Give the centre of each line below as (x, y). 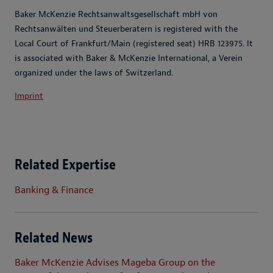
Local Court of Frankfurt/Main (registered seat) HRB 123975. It (134, 44)
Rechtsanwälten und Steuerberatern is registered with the (126, 29)
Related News (54, 237)
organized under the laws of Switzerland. (94, 73)
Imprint (29, 96)
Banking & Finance (54, 190)
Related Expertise (65, 165)
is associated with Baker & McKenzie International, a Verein (129, 58)
